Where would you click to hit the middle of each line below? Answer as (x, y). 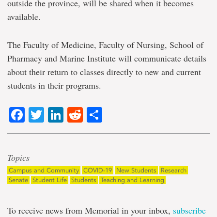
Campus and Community (44, 170)
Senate (18, 180)
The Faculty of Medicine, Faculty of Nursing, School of (105, 45)
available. (24, 16)
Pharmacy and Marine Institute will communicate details (107, 58)
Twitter (67, 115)
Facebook (59, 115)
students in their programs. (54, 85)
